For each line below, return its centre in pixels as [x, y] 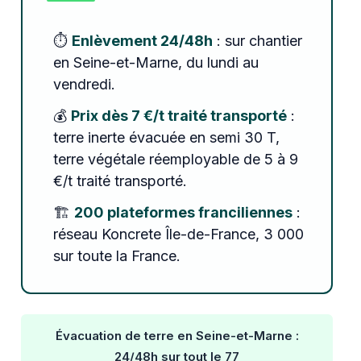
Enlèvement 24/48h [142, 40]
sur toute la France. [116, 255]
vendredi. [84, 84]
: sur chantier [257, 40]
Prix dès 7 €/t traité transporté [178, 115]
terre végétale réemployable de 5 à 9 [175, 159]
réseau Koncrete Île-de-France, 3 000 [178, 234]
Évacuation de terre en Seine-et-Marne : [177, 335]
